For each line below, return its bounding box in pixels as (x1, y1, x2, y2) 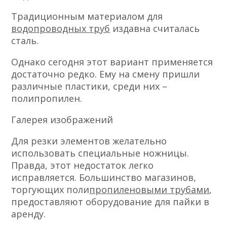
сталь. (11, 34, 39, 47)
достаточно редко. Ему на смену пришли (11, 68, 200, 81)
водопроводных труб (11, 22, 110, 35)
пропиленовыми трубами (89, 183, 210, 196)
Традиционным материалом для (11, 10, 163, 23)
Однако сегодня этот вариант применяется (11, 56, 213, 68)
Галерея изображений (11, 113, 113, 126)
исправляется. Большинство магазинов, (11, 171, 197, 184)
